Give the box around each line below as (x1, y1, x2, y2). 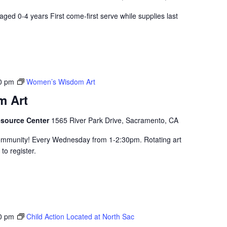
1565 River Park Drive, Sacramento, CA (51, 115, 178, 125)
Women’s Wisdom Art (26, 77, 95, 87)
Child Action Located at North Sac (26, 211, 134, 221)
